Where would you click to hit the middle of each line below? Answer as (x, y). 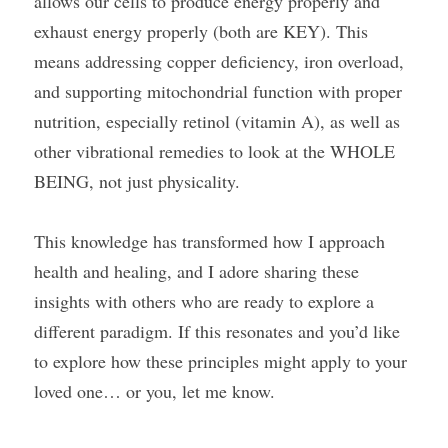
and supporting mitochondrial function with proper (218, 91)
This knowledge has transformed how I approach (209, 241)
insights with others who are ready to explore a (204, 301)
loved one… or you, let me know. (154, 391)
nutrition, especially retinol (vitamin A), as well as (217, 121)
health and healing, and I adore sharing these (196, 271)
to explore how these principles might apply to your (220, 361)
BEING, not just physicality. (137, 181)
